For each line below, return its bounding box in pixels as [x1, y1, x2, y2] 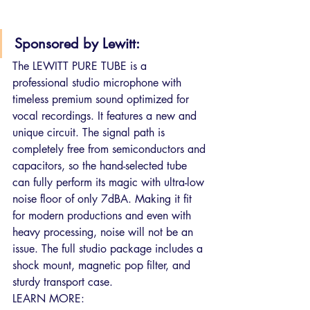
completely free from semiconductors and [12, 142, 209, 157]
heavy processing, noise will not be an [12, 225, 197, 240]
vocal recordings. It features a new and [12, 109, 200, 124]
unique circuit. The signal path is [12, 125, 168, 140]
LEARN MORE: [12, 291, 84, 307]
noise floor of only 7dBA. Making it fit [12, 192, 195, 207]
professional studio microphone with [12, 75, 185, 91]
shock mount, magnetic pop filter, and [12, 258, 194, 273]
